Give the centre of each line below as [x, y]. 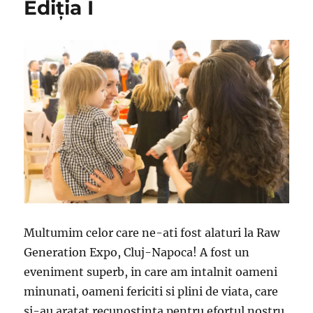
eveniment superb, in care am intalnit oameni [151, 272]
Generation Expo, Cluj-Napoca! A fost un [137, 253]
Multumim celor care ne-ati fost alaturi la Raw [152, 233]
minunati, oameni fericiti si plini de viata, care [151, 292]
